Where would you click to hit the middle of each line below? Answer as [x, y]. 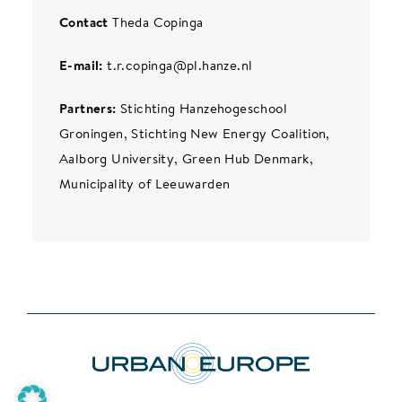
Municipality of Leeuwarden [144, 184]
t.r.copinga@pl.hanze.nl [178, 65]
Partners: [87, 108]
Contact [83, 22]
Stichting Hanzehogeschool [201, 108]
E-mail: [81, 65]
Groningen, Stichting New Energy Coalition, [194, 133]
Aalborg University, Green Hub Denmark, [186, 158]
